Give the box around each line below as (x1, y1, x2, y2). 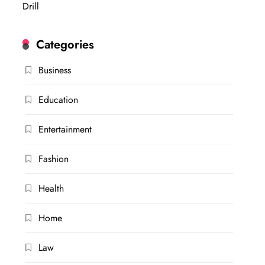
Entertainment (38, 122, 92, 137)
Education (38, 93, 79, 107)
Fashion (38, 152, 69, 166)
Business (38, 63, 72, 77)
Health (38, 182, 64, 196)
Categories (36, 36, 95, 54)
